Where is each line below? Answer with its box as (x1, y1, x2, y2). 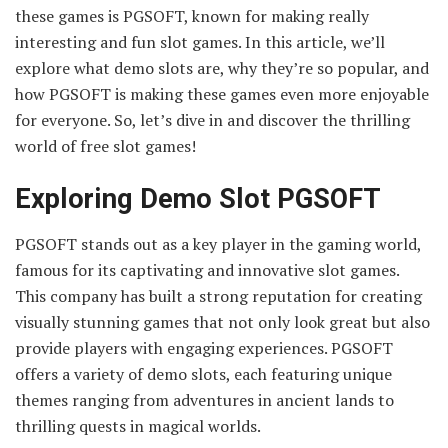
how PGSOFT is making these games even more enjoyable (15, 82, 429, 105)
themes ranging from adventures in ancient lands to (15, 388, 394, 411)
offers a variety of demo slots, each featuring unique (15, 362, 392, 385)
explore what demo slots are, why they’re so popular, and (15, 56, 429, 79)
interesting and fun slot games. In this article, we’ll (15, 30, 385, 53)
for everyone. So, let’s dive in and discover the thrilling (15, 108, 410, 131)
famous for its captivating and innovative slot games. (15, 258, 399, 281)
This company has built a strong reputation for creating (15, 284, 422, 307)
